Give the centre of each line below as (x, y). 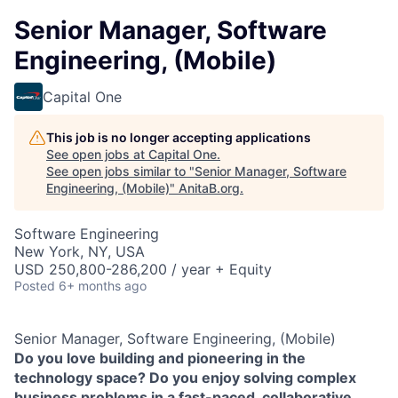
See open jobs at (97, 154)
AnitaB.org (209, 188)
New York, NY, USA (80, 251)
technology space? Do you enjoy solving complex (185, 378)
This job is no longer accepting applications (179, 137)
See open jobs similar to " (120, 171)
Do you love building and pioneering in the (160, 358)
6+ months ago (103, 286)
